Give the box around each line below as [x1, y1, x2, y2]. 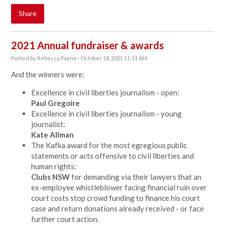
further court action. [31, 214, 99, 223]
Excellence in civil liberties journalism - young [31, 109, 182, 118]
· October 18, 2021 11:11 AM [77, 55, 148, 61]
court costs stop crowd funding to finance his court [31, 193, 200, 202]
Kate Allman [31, 130, 74, 139]
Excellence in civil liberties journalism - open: [31, 88, 181, 97]
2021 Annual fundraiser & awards [11, 39, 164, 51]
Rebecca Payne [37, 55, 77, 61]
